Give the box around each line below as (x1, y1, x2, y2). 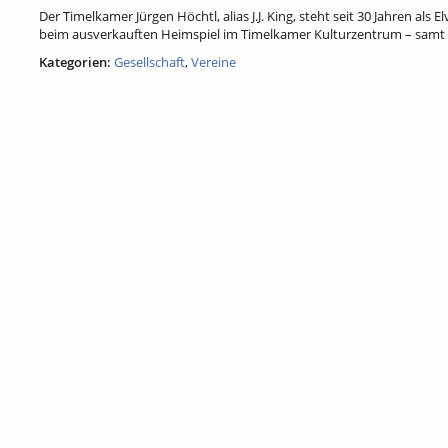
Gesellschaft (114, 53, 185, 72)
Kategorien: (39, 53, 111, 72)
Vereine (191, 53, 236, 72)
